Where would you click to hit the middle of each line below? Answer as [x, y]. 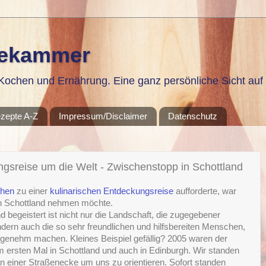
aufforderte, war [205, 191]
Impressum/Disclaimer [103, 116]
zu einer [32, 191]
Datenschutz [192, 116]
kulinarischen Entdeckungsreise [112, 191]
